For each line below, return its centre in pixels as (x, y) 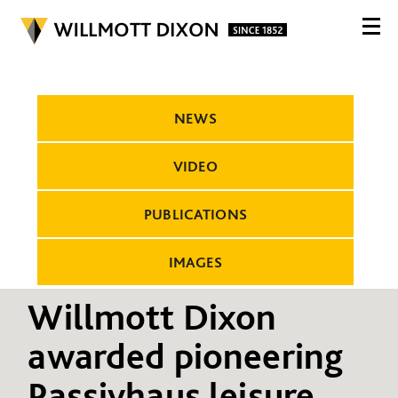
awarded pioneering (186, 355)
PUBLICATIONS (195, 214)
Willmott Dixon (152, 316)
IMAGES (195, 262)
